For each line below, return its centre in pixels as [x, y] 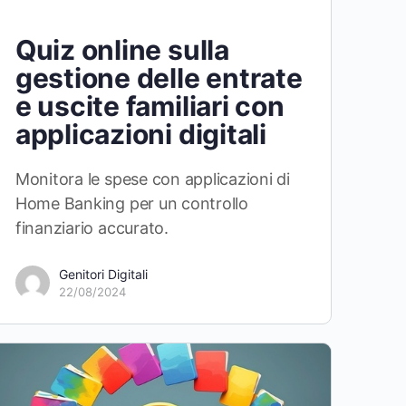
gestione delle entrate [159, 78]
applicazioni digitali [140, 135]
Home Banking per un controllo [131, 204]
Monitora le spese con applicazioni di [153, 179]
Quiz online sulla [122, 50]
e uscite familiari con [150, 106]
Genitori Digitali [103, 275]
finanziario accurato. [92, 228]
